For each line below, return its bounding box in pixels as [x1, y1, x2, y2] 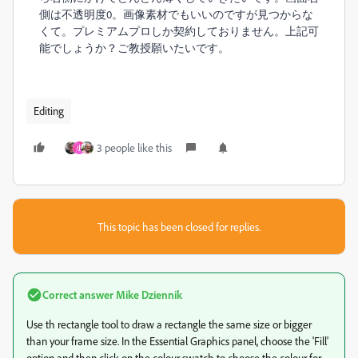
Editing [34, 104, 64, 117]
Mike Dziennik [113, 288, 182, 301]
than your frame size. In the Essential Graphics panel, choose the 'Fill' [26, 334, 328, 348]
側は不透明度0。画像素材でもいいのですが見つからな [39, 7, 313, 21]
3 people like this [97, 141, 172, 154]
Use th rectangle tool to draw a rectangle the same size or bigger [26, 317, 312, 331]
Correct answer [42, 288, 113, 301]
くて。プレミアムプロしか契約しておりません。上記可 [39, 24, 319, 38]
